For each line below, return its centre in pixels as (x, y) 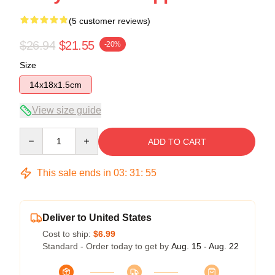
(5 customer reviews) (110, 21)
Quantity (35, 133)
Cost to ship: (68, 234)
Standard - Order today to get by (107, 246)
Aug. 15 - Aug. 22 (205, 246)
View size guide (67, 110)
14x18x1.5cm (56, 84)
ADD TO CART (177, 141)
